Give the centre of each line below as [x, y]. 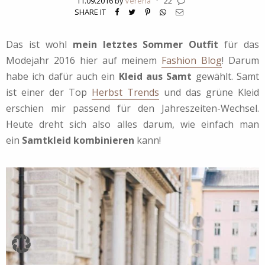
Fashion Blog [192, 61]
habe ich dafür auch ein [62, 77]
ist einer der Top [49, 93]
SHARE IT [90, 12]
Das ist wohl [39, 45]
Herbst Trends [125, 93]
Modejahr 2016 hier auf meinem [84, 61]
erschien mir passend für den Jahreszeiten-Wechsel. [132, 109]
